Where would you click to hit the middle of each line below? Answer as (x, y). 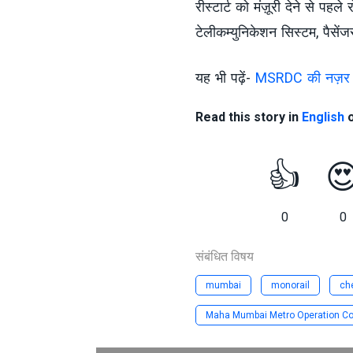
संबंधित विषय (224, 257)
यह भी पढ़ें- (225, 78)
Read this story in (248, 117)
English (323, 117)
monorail (290, 286)
